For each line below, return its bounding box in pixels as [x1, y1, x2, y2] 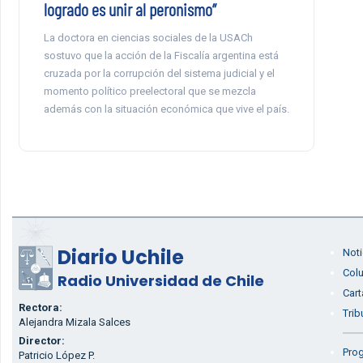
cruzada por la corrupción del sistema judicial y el [43, 67, 275, 79]
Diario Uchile [57, 244, 184, 271]
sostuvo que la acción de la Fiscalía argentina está [43, 49, 279, 62]
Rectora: [18, 301, 62, 314]
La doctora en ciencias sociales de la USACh [43, 32, 253, 44]
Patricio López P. [18, 349, 95, 361]
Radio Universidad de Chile [57, 271, 264, 291]
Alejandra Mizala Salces [18, 316, 130, 328]
